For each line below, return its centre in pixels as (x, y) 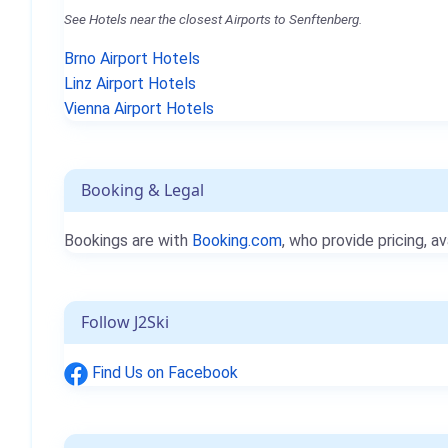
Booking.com (237, 240)
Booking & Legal (142, 190)
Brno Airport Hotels (132, 58)
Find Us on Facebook (163, 372)
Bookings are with (128, 240)
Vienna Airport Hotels (139, 108)
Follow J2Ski (125, 322)
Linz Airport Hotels (130, 83)
